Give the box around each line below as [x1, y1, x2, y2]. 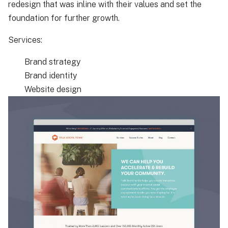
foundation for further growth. [8, 13, 120, 23]
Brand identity [24, 71, 77, 80]
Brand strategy [24, 57, 80, 67]
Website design [24, 84, 81, 94]
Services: [8, 35, 42, 45]
